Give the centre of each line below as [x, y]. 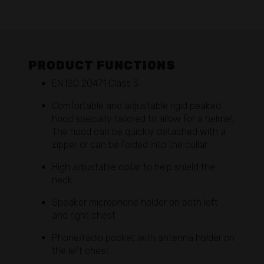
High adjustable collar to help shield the [133, 167]
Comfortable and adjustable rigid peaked [136, 105]
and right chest [84, 215]
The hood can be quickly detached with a [139, 131]
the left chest [80, 250]
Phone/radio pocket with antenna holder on [143, 237]
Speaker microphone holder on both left [135, 202]
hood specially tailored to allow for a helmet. [144, 118]
